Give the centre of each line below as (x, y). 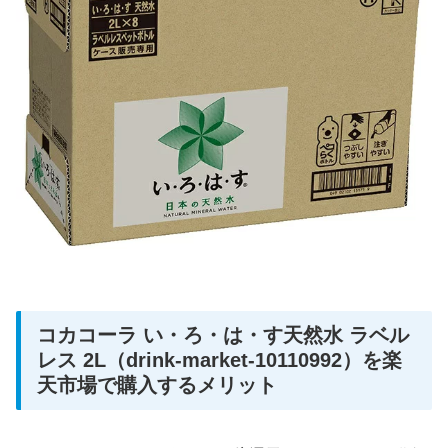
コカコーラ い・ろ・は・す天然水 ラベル (223, 334)
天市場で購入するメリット (157, 384)
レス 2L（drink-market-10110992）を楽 (219, 359)
